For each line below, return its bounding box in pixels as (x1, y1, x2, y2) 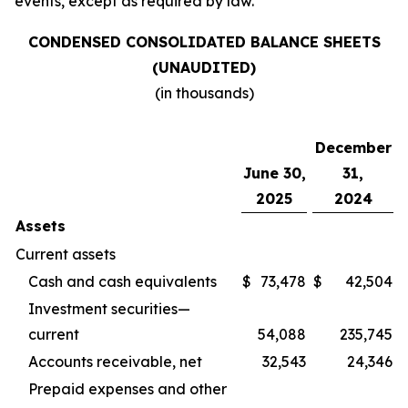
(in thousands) (154, 84, 254, 102)
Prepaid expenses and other (28, 380, 227, 398)
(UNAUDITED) (152, 58, 256, 76)
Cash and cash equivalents (28, 272, 217, 291)
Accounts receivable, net (28, 352, 202, 371)
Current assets (15, 245, 116, 263)
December (314, 138, 392, 157)
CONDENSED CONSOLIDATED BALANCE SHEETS (27, 33, 381, 51)
